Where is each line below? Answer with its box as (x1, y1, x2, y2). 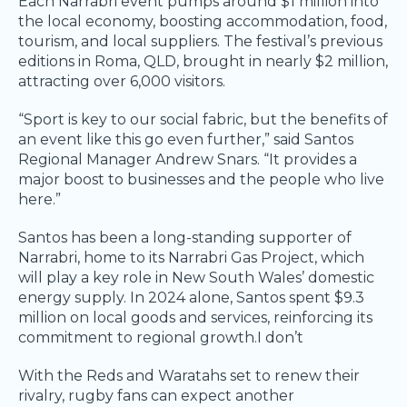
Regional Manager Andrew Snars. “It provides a (18, 151, 357, 169)
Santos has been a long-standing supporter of (18, 229, 352, 247)
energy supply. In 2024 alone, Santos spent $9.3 (18, 289, 364, 307)
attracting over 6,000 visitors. (18, 73, 225, 91)
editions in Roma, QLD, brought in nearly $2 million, (18, 53, 388, 71)
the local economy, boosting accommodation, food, (18, 13, 387, 31)
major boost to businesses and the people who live (18, 171, 384, 189)
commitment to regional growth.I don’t (18, 329, 303, 347)
